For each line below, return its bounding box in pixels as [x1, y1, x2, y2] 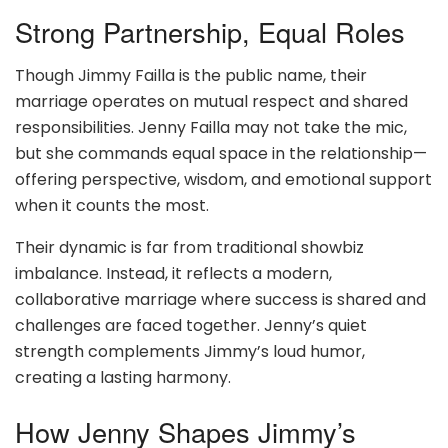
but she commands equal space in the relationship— [15, 142, 427, 166]
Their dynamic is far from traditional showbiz [15, 236, 364, 260]
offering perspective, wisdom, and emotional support [15, 168, 432, 192]
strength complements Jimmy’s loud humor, [15, 340, 365, 364]
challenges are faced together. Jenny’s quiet [15, 314, 367, 338]
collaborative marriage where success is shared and [15, 288, 426, 312]
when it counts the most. [15, 194, 209, 218]
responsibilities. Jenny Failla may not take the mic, [15, 116, 407, 140]
